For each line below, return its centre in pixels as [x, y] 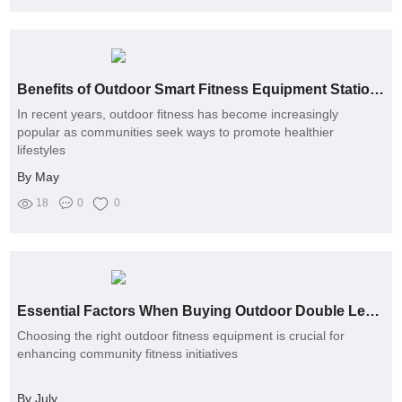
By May [39, 176]
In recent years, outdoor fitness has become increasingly [178, 114]
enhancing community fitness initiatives [128, 353]
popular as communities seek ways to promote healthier [176, 131]
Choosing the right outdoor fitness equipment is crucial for [181, 335]
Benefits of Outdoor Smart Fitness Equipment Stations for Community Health [377, 89]
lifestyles [42, 149]
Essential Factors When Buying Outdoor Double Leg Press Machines [373, 310]
